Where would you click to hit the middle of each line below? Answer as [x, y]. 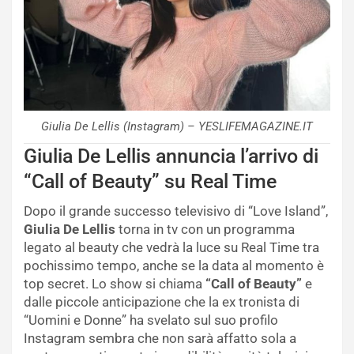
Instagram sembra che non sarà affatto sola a [160, 338]
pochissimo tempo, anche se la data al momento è [174, 265]
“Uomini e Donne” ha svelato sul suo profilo [151, 320]
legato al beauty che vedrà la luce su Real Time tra [171, 247]
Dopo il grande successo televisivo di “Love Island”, [176, 211]
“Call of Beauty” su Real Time [150, 181]
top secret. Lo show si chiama [115, 283]
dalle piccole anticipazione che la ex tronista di [162, 301]
